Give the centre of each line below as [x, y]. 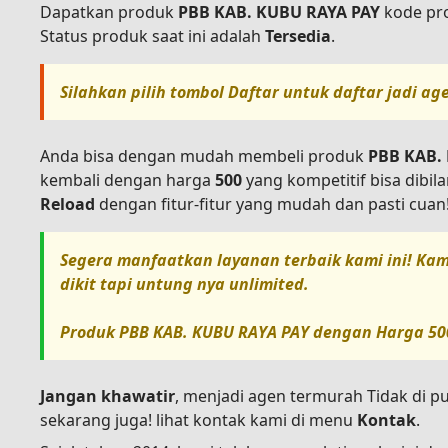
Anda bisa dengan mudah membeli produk [204, 156]
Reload [67, 204]
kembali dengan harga [127, 180]
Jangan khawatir [107, 396]
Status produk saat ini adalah [152, 36]
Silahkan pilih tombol [144, 92]
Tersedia [298, 36]
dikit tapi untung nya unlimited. [184, 284]
